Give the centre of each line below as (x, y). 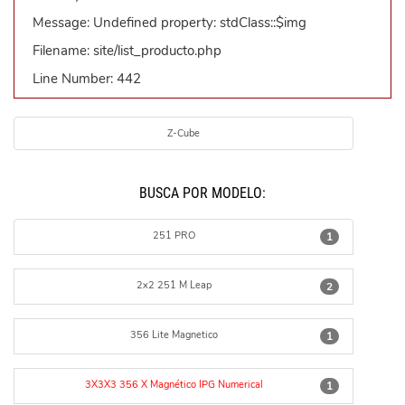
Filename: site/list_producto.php (127, 51)
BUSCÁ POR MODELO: (202, 193)
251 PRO (174, 235)
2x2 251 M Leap (174, 285)
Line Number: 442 (87, 79)
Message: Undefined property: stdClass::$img (170, 23)
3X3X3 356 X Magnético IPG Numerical (174, 385)
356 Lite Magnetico (174, 335)
